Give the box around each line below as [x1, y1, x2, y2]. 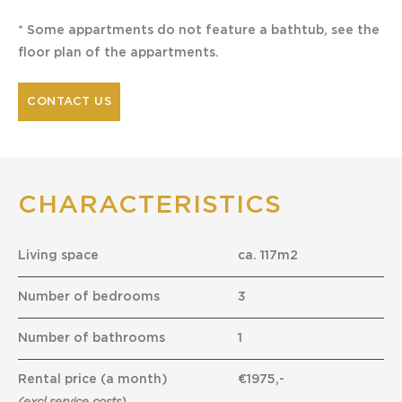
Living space [18, 249, 99, 263]
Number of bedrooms [18, 291, 160, 304]
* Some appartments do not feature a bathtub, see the [18, 24, 380, 38]
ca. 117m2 [237, 249, 298, 263]
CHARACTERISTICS [18, 193, 282, 219]
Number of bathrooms [18, 332, 165, 345]
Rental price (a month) [18, 373, 168, 387]
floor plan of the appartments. [18, 47, 219, 60]
